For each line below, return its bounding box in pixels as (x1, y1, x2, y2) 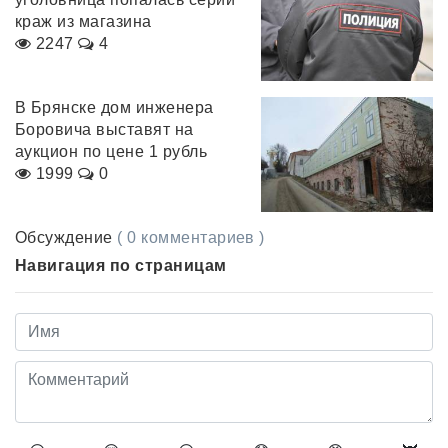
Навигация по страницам (15, 256, 227, 274)
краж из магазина (15, 12, 152, 30)
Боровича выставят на (15, 121, 194, 139)
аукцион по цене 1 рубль (15, 143, 208, 161)
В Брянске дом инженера (15, 99, 214, 117)
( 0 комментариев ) (117, 228, 265, 246)
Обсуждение (15, 228, 118, 246)
